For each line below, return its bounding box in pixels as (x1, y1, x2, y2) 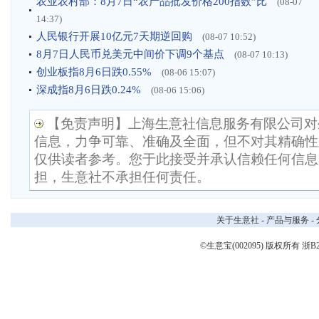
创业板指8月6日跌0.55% (36, 66, 155, 78)
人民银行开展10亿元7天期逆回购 (36, 31, 195, 42)
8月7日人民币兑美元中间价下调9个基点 (36, 48, 227, 60)
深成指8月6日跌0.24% (36, 84, 144, 95)
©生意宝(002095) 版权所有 (199, 241, 302, 251)
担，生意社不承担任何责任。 (34, 169, 210, 184)
